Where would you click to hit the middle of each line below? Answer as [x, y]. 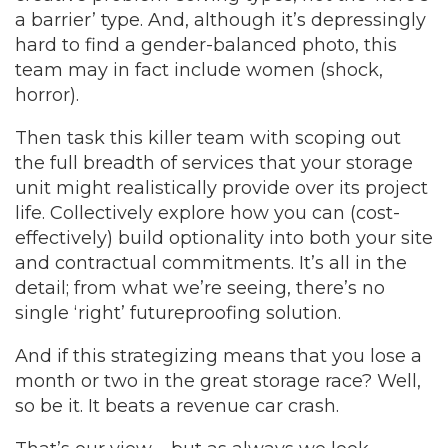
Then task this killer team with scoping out [208, 138]
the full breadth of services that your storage [214, 163]
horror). [47, 95]
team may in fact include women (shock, [199, 70]
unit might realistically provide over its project [221, 188]
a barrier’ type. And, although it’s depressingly [220, 20]
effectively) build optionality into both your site [224, 238]
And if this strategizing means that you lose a [218, 356]
